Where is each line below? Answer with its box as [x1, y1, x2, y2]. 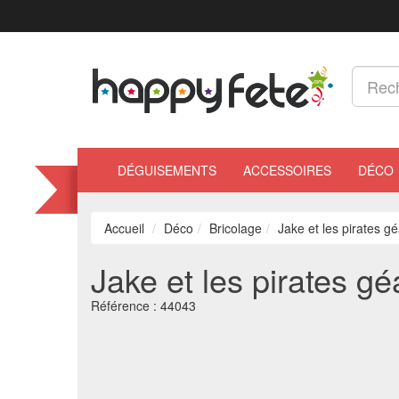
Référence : [91, 297, 160, 314]
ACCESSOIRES [243, 161, 331, 179]
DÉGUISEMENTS [118, 161, 216, 179]
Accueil [104, 219, 144, 237]
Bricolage [209, 219, 262, 237]
